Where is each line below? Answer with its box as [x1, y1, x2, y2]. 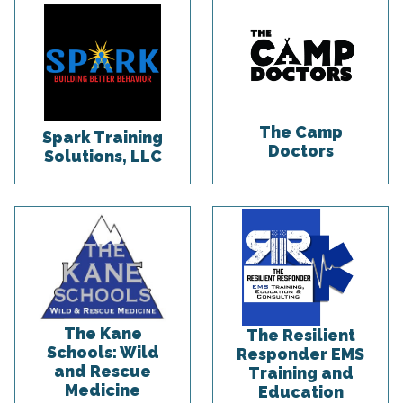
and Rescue [54, 361, 151, 381]
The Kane [63, 323, 142, 343]
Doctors [267, 141, 334, 161]
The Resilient [246, 325, 355, 345]
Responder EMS [237, 344, 364, 363]
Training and [247, 363, 354, 382]
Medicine [65, 380, 140, 399]
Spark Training [42, 128, 163, 148]
